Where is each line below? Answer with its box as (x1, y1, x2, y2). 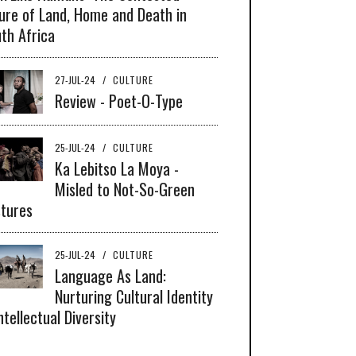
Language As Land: (55, 263, 166, 288)
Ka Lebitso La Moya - (55, 156, 179, 180)
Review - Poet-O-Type (55, 88, 183, 113)
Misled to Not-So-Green (55, 176, 195, 201)
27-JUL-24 (55, 72, 98, 87)
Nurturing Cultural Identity (55, 284, 213, 308)
